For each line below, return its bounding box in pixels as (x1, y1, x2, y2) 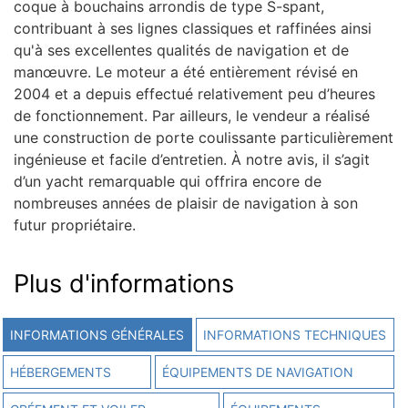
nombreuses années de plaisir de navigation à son (14, 193, 358, 212)
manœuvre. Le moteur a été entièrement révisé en (14, 62, 358, 81)
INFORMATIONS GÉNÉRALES (10, 326, 184, 342)
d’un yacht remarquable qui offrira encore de (14, 171, 321, 190)
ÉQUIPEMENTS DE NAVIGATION (162, 363, 354, 380)
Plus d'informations (14, 268, 234, 299)
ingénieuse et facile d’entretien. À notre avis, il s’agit (14, 149, 370, 168)
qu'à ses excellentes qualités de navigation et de (14, 40, 349, 59)
